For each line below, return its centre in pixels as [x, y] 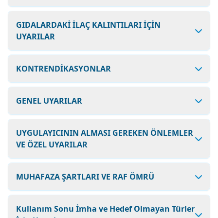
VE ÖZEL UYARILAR [52, 145]
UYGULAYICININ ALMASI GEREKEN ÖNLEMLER [105, 133]
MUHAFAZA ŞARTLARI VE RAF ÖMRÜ [85, 177]
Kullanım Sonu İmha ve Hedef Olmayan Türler [105, 209]
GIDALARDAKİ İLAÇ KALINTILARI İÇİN [88, 25]
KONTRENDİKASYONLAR [64, 69]
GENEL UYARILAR [49, 101]
